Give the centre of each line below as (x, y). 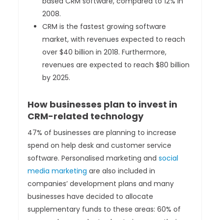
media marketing (57, 171)
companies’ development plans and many (101, 184)
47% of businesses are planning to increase (102, 133)
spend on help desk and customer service (100, 146)
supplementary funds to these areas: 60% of (104, 209)
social (169, 158)
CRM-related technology (86, 116)
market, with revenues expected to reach (114, 40)
